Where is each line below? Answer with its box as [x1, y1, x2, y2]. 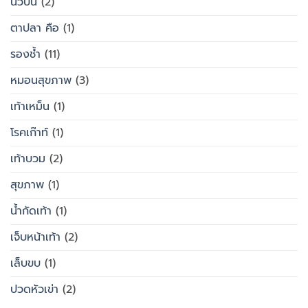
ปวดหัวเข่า [10, 281, 58, 298]
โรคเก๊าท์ [10, 124, 48, 142]
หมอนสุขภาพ [10, 72, 71, 89]
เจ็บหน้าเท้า [10, 229, 60, 246]
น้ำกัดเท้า [10, 203, 52, 220]
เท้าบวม [10, 151, 45, 168]
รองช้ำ [10, 46, 41, 63]
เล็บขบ [10, 255, 41, 272]
